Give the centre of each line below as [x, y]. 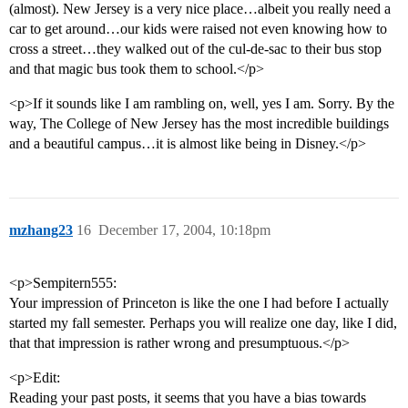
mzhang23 [41, 230]
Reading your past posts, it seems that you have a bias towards [188, 398]
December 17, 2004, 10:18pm [184, 230]
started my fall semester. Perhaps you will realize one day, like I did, [203, 323]
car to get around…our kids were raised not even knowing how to [198, 29]
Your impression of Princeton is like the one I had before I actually [199, 303]
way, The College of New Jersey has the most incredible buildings [199, 124]
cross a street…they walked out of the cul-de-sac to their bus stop [195, 49]
